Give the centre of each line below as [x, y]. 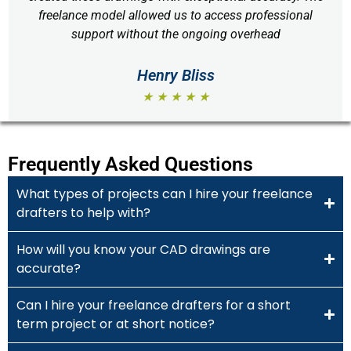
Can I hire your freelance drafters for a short [154, 305]
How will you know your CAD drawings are [143, 249]
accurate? [49, 268]
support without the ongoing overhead [175, 34]
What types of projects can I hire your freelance [165, 194]
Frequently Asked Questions [130, 164]
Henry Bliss [175, 75]
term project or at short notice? [116, 324]
